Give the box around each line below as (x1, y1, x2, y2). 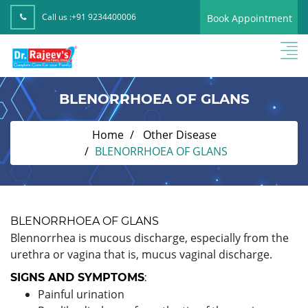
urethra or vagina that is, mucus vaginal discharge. (10, 246, 272, 262)
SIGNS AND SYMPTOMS (10, 270, 144, 284)
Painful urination (38, 286, 124, 302)
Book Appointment (207, 12, 292, 25)
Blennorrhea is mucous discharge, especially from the (10, 230, 289, 245)
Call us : (42, 11, 71, 23)
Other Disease (142, 126, 217, 142)
